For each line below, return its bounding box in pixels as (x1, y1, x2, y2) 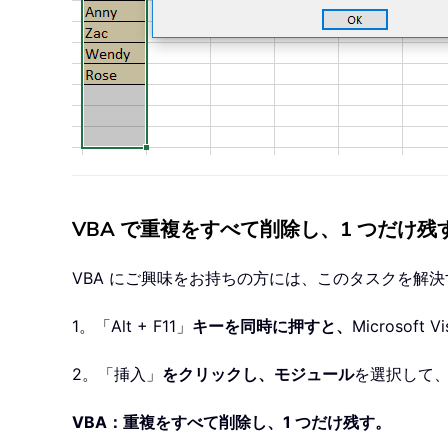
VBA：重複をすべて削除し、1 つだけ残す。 (72, 412, 391, 433)
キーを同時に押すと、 (192, 316, 352, 337)
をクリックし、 (162, 364, 274, 385)
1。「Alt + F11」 (72, 316, 192, 337)
